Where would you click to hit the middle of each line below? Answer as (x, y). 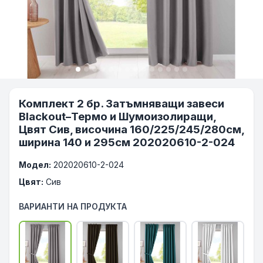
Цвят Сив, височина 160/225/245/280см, (131, 129)
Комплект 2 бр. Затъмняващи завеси (122, 104)
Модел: (35, 165)
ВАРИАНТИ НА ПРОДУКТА (73, 206)
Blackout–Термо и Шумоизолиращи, (117, 117)
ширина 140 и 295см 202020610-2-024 (127, 142)
